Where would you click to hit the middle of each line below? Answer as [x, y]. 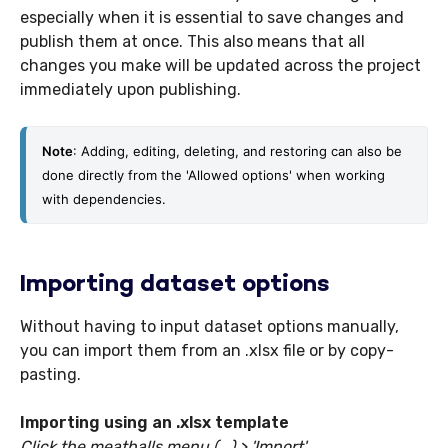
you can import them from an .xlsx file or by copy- [207, 351]
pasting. [50, 375]
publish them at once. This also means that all [192, 42]
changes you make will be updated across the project [220, 66]
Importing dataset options [175, 286]
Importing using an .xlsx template [154, 423]
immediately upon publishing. [130, 90]
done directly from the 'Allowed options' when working [213, 175]
